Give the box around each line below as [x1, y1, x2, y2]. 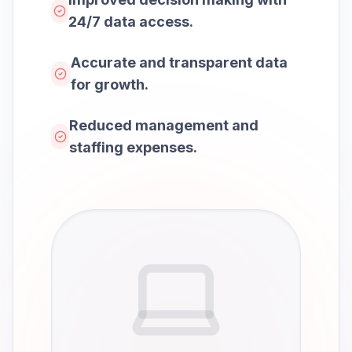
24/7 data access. [68, 13, 193, 30]
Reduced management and [69, 117, 259, 134]
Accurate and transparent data [70, 54, 288, 71]
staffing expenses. [69, 139, 198, 156]
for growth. [70, 76, 148, 93]
